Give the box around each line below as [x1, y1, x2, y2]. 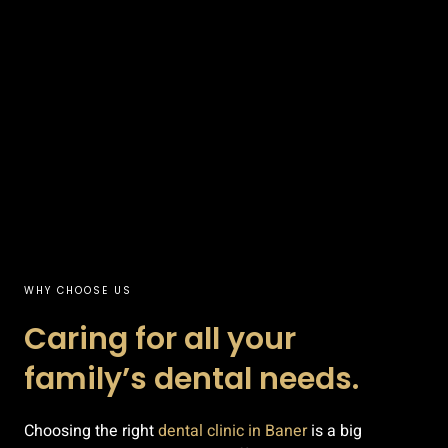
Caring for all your [24, 318, 296, 360]
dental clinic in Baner [158, 419, 307, 443]
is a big [307, 419, 362, 443]
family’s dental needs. [24, 358, 359, 400]
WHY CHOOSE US [24, 283, 132, 298]
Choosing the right [24, 419, 158, 443]
